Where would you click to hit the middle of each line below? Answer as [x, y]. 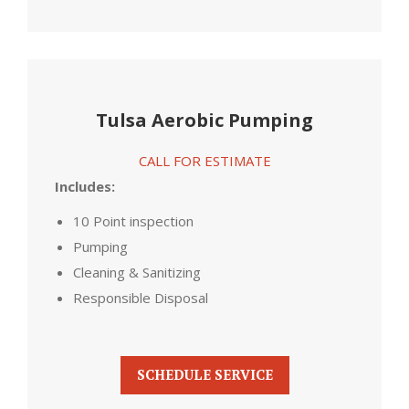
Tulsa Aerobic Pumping [204, 120]
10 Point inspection [133, 221]
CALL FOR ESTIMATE [204, 161]
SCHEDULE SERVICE [204, 374]
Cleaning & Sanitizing [137, 272]
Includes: [85, 186]
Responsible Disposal [141, 298]
